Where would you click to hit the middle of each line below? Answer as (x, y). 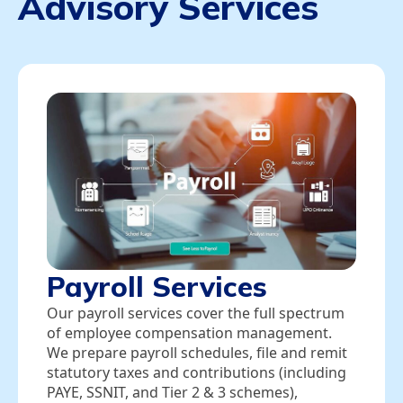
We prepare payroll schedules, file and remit (197, 352)
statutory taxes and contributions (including (197, 372)
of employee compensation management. (189, 332)
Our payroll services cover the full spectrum (196, 313)
